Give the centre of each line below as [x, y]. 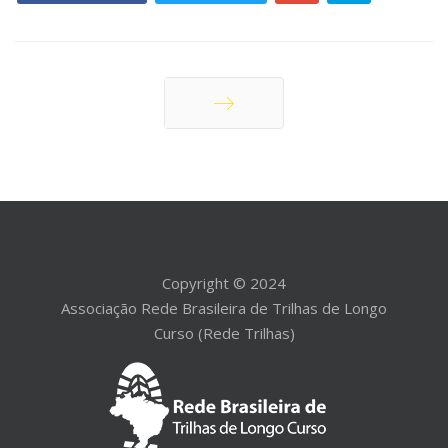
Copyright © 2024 [224, 283]
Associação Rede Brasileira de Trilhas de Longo [224, 308]
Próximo [224, 152]
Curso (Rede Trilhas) [224, 333]
